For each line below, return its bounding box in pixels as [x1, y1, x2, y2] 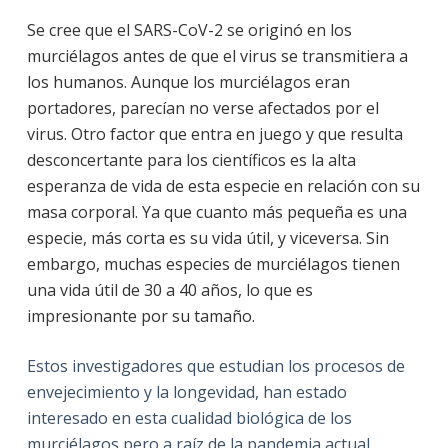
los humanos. [26, 71, 131, 94]
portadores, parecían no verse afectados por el [26, 97, 379, 120]
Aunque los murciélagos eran [130, 71, 350, 94]
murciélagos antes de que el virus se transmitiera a [26, 45, 408, 68]
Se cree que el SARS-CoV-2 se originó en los [26, 19, 352, 42]
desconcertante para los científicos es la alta [26, 149, 356, 172]
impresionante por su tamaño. [26, 305, 255, 328]
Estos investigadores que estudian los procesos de [26, 355, 405, 378]
